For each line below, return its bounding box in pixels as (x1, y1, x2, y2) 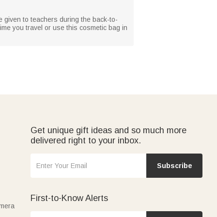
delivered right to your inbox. (31, 136, 141, 145)
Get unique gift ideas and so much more (31, 125, 186, 135)
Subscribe (156, 162, 192, 170)
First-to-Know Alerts (31, 193, 108, 203)
